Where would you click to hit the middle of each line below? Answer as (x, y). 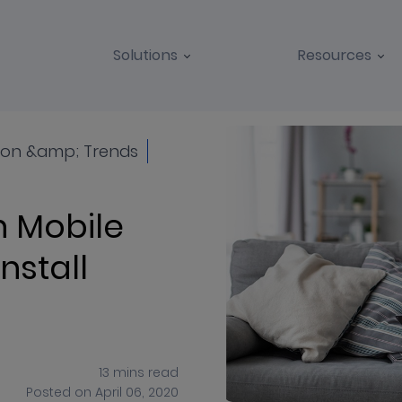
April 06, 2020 (137, 392)
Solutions (145, 55)
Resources (335, 55)
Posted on (61, 392)
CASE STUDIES (267, 96)
